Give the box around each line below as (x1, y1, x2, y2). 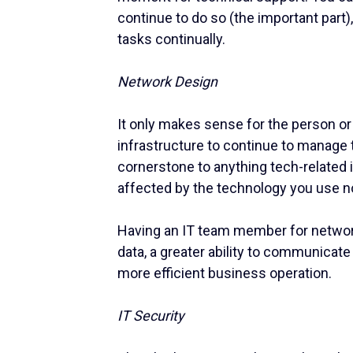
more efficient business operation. (117, 264, 333, 281)
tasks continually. (117, 30, 226, 47)
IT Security (117, 307, 185, 324)
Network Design (117, 72, 218, 90)
